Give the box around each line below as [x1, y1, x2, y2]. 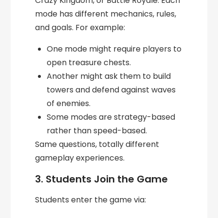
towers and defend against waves [47, 84, 176, 96]
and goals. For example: [35, 22, 126, 34]
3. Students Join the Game [35, 172, 168, 186]
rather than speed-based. [47, 125, 147, 137]
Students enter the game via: [35, 194, 146, 206]
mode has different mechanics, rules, [35, 8, 177, 20]
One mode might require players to [47, 43, 182, 55]
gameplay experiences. [35, 152, 125, 164]
